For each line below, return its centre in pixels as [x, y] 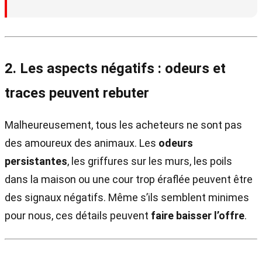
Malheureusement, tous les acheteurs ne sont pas [123, 125]
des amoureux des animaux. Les [82, 143]
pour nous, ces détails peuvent [78, 215]
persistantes [36, 161]
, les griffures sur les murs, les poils [150, 161]
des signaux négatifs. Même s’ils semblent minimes [127, 197]
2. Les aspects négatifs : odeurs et [115, 68]
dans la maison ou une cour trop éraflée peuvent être [129, 179]
